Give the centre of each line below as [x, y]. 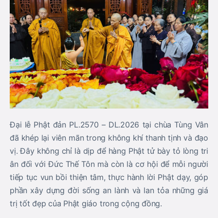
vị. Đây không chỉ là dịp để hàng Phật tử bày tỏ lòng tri [109, 151]
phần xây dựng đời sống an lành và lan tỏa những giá [109, 190]
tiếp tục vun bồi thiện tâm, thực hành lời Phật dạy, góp [109, 177]
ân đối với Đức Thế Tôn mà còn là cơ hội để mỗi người [109, 164]
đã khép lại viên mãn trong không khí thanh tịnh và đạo [109, 137]
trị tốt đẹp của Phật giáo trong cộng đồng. [86, 203]
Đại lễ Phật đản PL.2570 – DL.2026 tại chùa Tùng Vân [109, 124]
